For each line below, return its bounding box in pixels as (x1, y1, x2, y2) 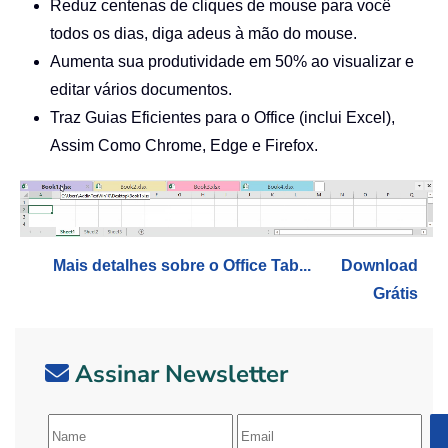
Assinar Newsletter (75, 357, 288, 390)
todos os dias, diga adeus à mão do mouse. (50, 25, 357, 42)
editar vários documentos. (50, 81, 232, 98)
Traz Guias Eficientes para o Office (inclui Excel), (50, 109, 395, 126)
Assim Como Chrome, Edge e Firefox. (50, 137, 318, 154)
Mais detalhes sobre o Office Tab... (53, 256, 311, 274)
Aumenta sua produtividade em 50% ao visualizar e (50, 53, 414, 70)
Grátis (373, 284, 418, 302)
